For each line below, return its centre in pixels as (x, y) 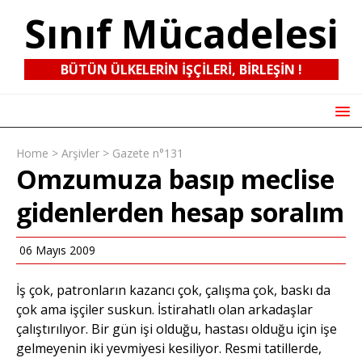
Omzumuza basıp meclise (175, 179)
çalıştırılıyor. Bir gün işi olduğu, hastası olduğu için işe (177, 328)
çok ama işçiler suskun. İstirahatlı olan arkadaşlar (164, 309)
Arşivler (80, 153)
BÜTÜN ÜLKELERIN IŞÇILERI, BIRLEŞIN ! (181, 70)
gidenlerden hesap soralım (180, 212)
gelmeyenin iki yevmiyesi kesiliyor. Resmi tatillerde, (169, 348)
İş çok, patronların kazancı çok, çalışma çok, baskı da (173, 290)
